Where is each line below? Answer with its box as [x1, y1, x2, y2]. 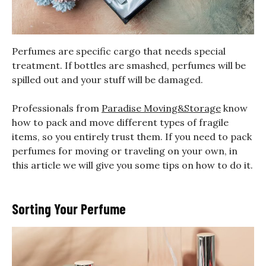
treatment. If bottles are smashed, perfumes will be [12, 59, 246, 72]
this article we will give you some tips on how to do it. [12, 159, 253, 172]
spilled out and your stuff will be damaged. [12, 74, 203, 86]
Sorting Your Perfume [12, 200, 126, 218]
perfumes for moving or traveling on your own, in [12, 145, 237, 157]
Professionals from [12, 102, 102, 115]
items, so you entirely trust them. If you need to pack [12, 131, 252, 143]
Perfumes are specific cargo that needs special [12, 45, 226, 58]
